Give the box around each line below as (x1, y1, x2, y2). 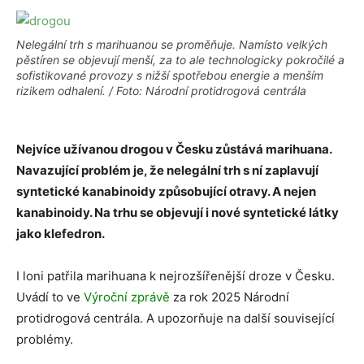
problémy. (16, 331, 73, 347)
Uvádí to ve (16, 289, 84, 305)
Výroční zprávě (84, 289, 170, 305)
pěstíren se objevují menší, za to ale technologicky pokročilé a (16, 53, 344, 67)
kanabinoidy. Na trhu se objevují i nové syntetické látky (16, 205, 339, 220)
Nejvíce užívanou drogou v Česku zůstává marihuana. (16, 141, 331, 157)
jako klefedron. (16, 226, 105, 241)
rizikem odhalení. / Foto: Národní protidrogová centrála (16, 84, 306, 97)
